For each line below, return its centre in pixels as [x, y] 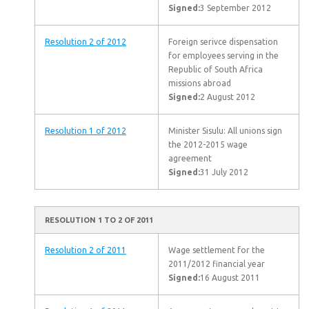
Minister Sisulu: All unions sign [225, 131]
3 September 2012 [236, 8]
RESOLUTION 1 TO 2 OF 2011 [99, 220]
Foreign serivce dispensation [223, 42]
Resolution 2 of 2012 [86, 42]
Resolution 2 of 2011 [86, 250]
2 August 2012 [228, 97]
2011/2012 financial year [217, 264]
